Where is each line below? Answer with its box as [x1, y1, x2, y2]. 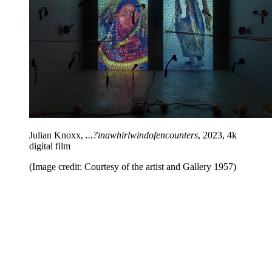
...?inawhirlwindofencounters [86, 129, 198, 140]
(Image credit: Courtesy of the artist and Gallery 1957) [29, 161, 236, 172]
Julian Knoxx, [29, 129, 86, 140]
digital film [29, 140, 70, 151]
